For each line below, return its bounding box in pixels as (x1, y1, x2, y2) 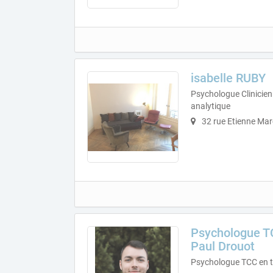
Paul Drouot (191, 238, 255, 253)
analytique (191, 101, 230, 112)
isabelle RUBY (191, 71, 266, 86)
